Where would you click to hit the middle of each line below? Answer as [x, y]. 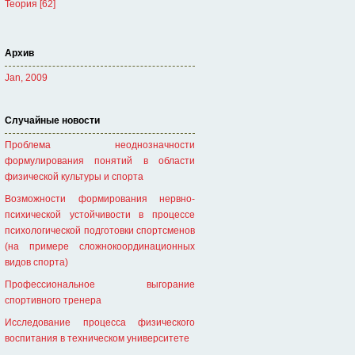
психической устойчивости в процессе [100, 215]
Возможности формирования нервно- [100, 199]
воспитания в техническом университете [97, 338]
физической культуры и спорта [74, 177]
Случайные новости [52, 120]
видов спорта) [36, 262]
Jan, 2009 [26, 78]
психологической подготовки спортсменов [100, 231]
